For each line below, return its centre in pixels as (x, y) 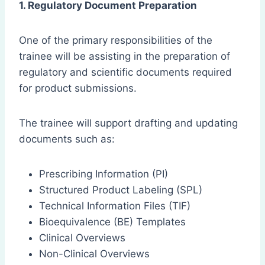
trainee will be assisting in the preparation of (125, 56)
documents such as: (67, 139)
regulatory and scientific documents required (125, 72)
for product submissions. (78, 88)
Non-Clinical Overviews (94, 254)
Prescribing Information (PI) (104, 174)
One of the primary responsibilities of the (116, 41)
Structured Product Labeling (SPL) (121, 190)
